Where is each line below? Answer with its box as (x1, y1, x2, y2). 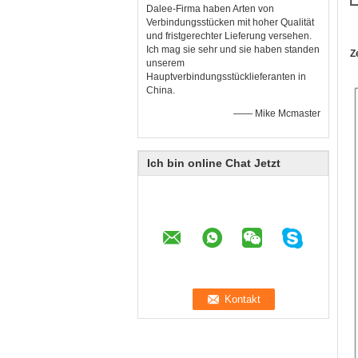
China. (146, 85, 175, 96)
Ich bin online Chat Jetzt (147, 157, 280, 169)
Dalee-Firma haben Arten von (146, 3, 274, 14)
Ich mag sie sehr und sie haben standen (146, 44, 320, 55)
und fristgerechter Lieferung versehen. (146, 30, 312, 42)
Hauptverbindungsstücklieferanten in (146, 71, 306, 82)
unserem (146, 58, 185, 69)
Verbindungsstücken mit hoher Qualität (146, 17, 314, 28)
